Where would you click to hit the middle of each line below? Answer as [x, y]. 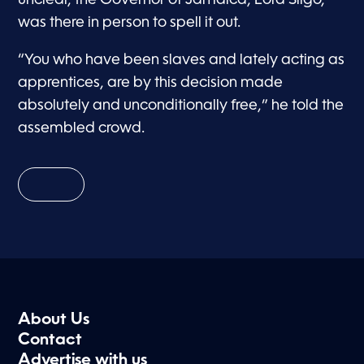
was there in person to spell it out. [130, 22]
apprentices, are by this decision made [151, 82]
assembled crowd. [82, 128]
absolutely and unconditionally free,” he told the [181, 105]
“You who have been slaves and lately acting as [182, 60]
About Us [54, 320]
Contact [50, 340]
